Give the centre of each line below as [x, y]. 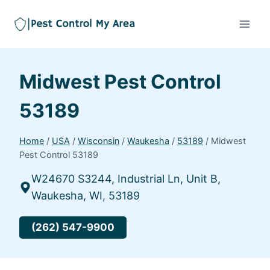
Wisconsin [99, 141]
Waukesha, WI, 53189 [86, 195]
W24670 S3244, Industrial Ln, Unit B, [126, 178]
